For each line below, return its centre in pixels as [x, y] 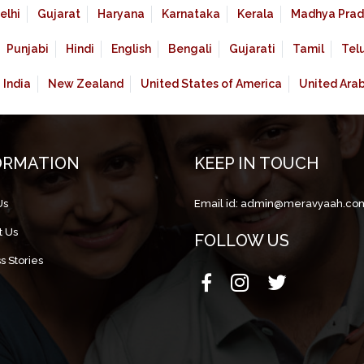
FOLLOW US [242, 241]
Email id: [217, 204]
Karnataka [191, 14]
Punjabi [27, 49]
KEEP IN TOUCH [256, 164]
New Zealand [86, 84]
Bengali [190, 49]
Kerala [256, 14]
